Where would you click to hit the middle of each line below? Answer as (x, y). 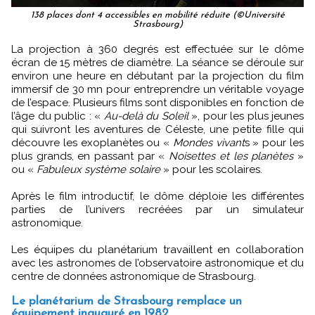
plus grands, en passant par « (90, 156)
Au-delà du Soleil (146, 116)
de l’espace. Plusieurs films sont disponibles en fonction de (157, 102)
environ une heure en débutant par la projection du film (157, 76)
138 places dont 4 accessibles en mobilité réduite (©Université (157, 15)
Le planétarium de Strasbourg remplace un (127, 301)
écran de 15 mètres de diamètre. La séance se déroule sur (157, 62)
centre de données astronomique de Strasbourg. (134, 276)
